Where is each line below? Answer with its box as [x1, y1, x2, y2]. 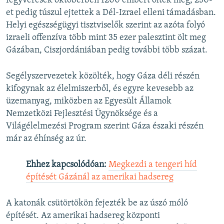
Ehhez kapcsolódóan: [26, 160, 106, 170]
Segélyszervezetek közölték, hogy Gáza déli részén [6, 71, 199, 81]
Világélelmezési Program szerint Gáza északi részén [6, 121, 203, 131]
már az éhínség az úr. [6, 134, 86, 144]
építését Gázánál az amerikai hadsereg [26, 172, 173, 182]
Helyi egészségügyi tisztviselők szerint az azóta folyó [6, 20, 205, 30]
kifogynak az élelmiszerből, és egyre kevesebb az [6, 84, 193, 94]
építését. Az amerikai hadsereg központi [6, 211, 160, 221]
